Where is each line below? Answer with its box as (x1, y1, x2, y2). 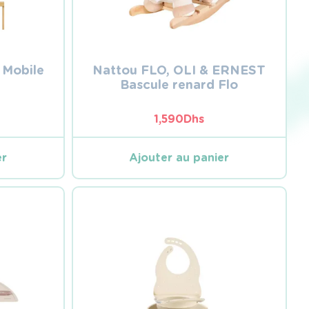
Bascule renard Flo (120, 77, 239, 92)
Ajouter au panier (129, 151, 230, 164)
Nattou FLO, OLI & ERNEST (92, 62, 266, 77)
